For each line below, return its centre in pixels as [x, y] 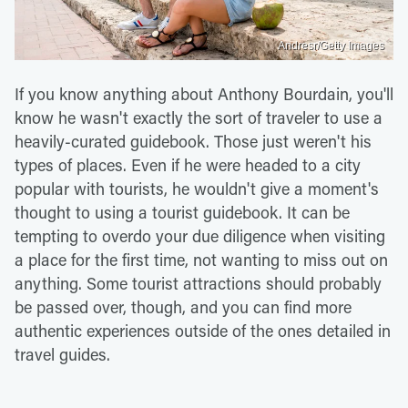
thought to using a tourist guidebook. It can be [182, 213]
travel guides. [62, 355]
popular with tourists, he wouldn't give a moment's [197, 189]
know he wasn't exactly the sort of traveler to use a [199, 118]
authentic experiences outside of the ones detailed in [203, 331]
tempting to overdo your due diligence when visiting [200, 236]
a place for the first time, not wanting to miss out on [201, 260]
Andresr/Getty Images [331, 46]
